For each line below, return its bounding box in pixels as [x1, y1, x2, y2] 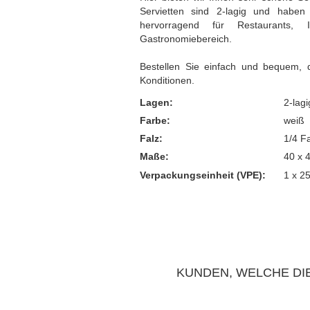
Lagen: [140, 97, 173, 108]
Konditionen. [140, 75, 194, 86]
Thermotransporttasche [141, 12, 244, 23]
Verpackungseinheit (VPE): [140, 170, 266, 181]
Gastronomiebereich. [140, 33, 232, 44]
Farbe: [140, 115, 170, 126]
